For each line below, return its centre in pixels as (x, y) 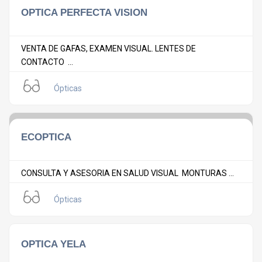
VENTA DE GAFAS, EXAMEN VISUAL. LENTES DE (108, 49)
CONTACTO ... (47, 62)
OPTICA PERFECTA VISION (84, 13)
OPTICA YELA (54, 244)
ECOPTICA (46, 137)
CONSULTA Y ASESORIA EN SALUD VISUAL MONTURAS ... (127, 173)
